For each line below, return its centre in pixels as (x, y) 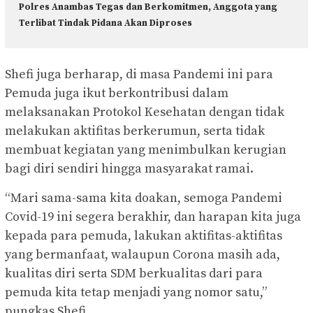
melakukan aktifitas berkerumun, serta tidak (135, 131)
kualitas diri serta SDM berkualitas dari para (134, 274)
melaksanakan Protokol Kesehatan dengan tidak (145, 112)
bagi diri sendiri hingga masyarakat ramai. (129, 169)
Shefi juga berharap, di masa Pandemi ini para (139, 75)
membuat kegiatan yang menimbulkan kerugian (146, 150)
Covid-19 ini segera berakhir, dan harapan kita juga (153, 217)
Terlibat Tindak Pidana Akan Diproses (105, 23)
